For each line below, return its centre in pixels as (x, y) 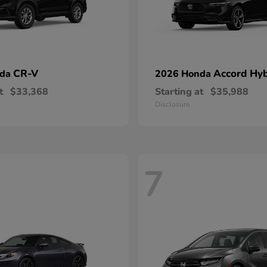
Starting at (179, 92)
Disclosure (172, 104)
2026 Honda (184, 74)
